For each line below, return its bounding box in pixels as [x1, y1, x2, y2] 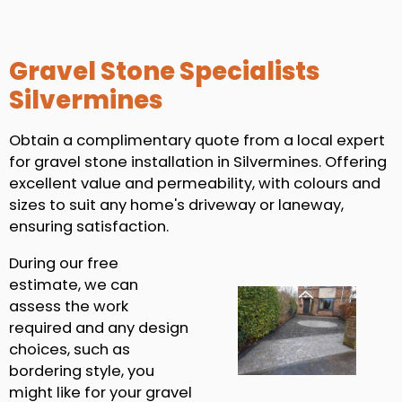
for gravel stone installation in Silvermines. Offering [9, 151, 387, 172]
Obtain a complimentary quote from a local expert [9, 129, 385, 151]
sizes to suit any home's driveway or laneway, [9, 194, 344, 215]
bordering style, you [9, 360, 154, 381]
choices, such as [9, 338, 130, 360]
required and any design [9, 317, 188, 338]
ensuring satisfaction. [9, 215, 169, 237]
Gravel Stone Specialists [9, 54, 319, 90]
